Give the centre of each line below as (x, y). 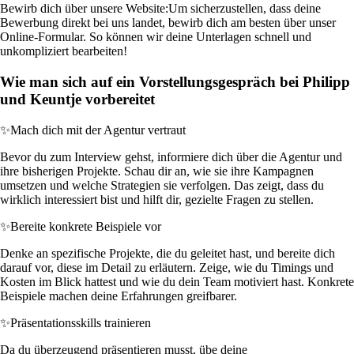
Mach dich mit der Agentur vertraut (98, 130)
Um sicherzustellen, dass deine (245, 9)
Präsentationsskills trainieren (81, 322)
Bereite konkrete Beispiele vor (86, 226)
